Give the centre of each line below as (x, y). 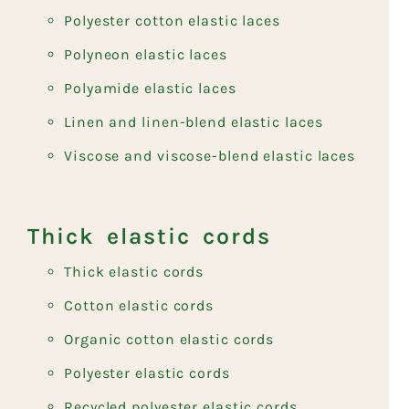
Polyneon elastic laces (146, 54)
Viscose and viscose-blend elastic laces (210, 155)
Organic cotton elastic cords (169, 339)
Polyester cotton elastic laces (172, 20)
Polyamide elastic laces (150, 88)
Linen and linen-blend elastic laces (194, 121)
